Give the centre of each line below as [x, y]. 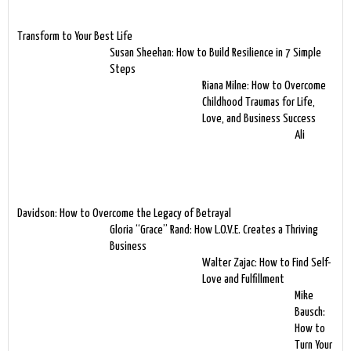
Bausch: [310, 312]
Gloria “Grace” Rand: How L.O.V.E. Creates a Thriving [214, 230]
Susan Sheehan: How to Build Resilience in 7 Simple [215, 52]
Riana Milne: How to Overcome [264, 85]
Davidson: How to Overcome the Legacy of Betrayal [124, 213]
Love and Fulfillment [243, 279]
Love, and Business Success [259, 118]
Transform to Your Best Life [75, 36]
